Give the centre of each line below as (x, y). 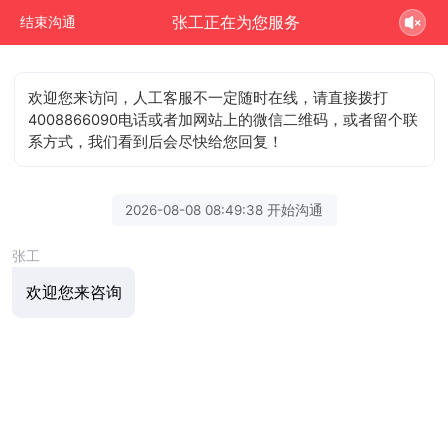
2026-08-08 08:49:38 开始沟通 (224, 209)
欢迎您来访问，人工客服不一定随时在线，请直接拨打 (208, 97)
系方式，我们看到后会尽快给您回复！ (156, 141)
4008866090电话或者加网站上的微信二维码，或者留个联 (223, 119)
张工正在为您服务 (236, 22)
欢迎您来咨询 (73, 292)
